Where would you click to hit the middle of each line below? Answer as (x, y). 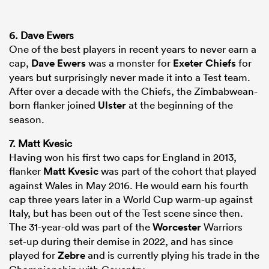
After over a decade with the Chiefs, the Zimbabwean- (133, 91)
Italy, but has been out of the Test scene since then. (126, 213)
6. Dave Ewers (41, 35)
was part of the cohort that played (177, 171)
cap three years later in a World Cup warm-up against (131, 199)
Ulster (112, 105)
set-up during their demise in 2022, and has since (121, 241)
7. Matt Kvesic (41, 144)
